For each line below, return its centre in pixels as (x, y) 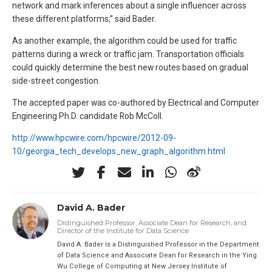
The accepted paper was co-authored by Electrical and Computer (136, 102)
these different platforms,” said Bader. (84, 19)
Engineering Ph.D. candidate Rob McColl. (88, 116)
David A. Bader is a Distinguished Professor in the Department (158, 244)
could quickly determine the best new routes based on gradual (130, 68)
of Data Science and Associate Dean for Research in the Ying (157, 255)
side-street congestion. (56, 81)
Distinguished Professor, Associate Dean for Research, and (151, 223)
